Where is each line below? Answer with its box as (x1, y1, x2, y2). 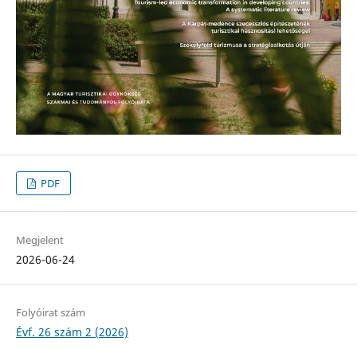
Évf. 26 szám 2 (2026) (15, 324, 128, 339)
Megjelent (15, 232, 64, 247)
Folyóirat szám (15, 304, 85, 320)
